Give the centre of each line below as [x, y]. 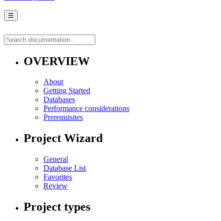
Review [55, 186]
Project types [57, 207]
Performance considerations [86, 109]
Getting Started [67, 91]
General [56, 159]
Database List [65, 168]
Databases [59, 100]
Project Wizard [63, 138]
